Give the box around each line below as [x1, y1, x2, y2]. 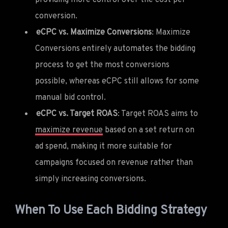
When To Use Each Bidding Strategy [15, 203, 207, 218]
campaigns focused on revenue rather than [35, 157, 193, 168]
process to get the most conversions [35, 60, 169, 70]
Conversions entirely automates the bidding [35, 43, 195, 54]
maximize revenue [35, 125, 103, 135]
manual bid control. [35, 92, 106, 103]
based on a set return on [103, 125, 194, 135]
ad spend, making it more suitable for [35, 141, 172, 152]
